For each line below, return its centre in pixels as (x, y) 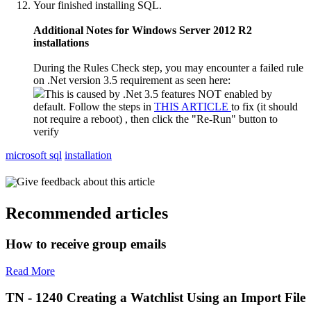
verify (46, 132)
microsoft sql (34, 155)
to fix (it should (264, 107)
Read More (30, 271)
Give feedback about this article (86, 182)
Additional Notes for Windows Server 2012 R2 (143, 31)
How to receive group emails (86, 244)
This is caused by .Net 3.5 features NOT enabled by (158, 94)
